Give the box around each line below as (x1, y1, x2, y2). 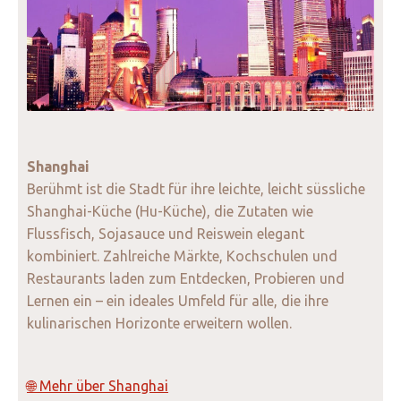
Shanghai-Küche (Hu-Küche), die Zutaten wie (27, 203, 313, 220)
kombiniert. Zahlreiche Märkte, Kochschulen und (27, 248, 337, 265)
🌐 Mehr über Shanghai (27, 378, 168, 395)
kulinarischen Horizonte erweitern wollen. (27, 315, 292, 332)
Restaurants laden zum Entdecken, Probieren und (27, 270, 345, 287)
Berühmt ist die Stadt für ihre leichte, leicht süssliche (27, 181, 365, 198)
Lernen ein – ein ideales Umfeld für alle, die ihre (27, 293, 328, 310)
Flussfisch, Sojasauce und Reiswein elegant (27, 226, 304, 243)
